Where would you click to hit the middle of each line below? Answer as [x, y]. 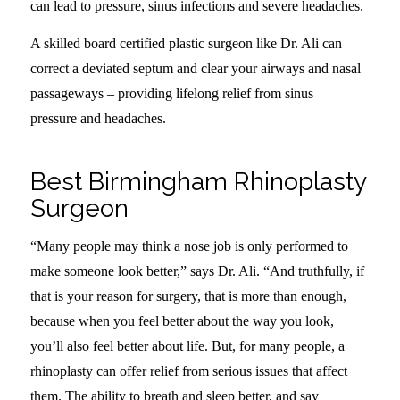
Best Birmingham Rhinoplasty [198, 181]
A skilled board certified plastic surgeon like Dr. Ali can [186, 43]
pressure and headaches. [98, 118]
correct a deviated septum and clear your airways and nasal [195, 68]
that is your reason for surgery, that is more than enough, [188, 296]
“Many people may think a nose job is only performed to [189, 246]
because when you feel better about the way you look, [182, 321]
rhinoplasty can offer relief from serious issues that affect [188, 371]
